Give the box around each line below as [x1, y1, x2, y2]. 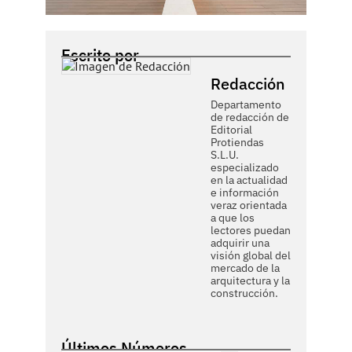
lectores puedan [211, 223, 291, 237]
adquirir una [211, 236, 269, 250]
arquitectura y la [211, 273, 290, 288]
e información [211, 185, 279, 200]
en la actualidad [211, 173, 288, 187]
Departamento [211, 97, 281, 112]
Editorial [211, 123, 252, 137]
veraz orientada [211, 198, 287, 212]
